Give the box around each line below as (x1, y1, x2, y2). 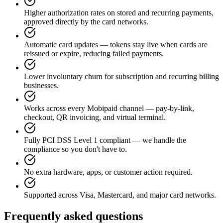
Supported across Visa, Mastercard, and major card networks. (24, 190, 216, 199)
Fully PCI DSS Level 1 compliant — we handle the (24, 135, 186, 144)
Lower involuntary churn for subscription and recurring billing (24, 72, 219, 81)
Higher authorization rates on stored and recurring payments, (24, 8, 214, 17)
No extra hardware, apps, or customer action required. (24, 167, 193, 176)
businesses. (24, 81, 59, 90)
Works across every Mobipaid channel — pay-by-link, (24, 104, 194, 112)
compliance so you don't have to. (24, 144, 127, 153)
